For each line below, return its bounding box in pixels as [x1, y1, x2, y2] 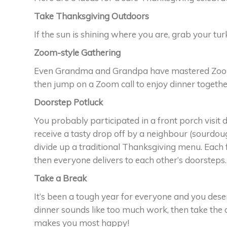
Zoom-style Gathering [34, 47, 121, 58]
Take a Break [34, 172, 87, 183]
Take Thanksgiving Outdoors [34, 10, 149, 21]
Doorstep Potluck [34, 96, 103, 107]
